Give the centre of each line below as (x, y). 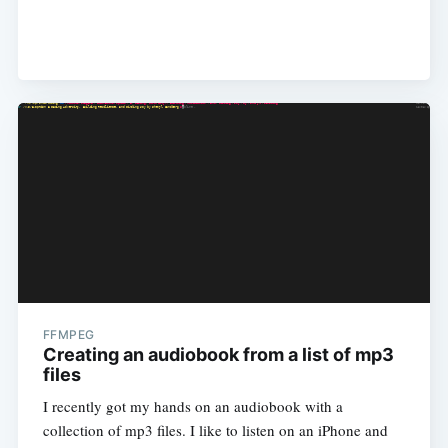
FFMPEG (68, 334)
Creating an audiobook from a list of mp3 (218, 354)
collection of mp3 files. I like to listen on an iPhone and (215, 429)
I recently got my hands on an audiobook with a (192, 405)
